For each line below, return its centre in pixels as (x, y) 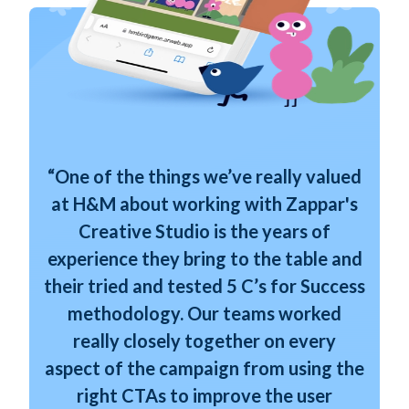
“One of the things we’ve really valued (204, 177)
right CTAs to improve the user (204, 396)
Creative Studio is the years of (204, 231)
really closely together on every (204, 341)
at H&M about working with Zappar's (204, 204)
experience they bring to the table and (204, 259)
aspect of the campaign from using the (204, 368)
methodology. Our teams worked (204, 314)
